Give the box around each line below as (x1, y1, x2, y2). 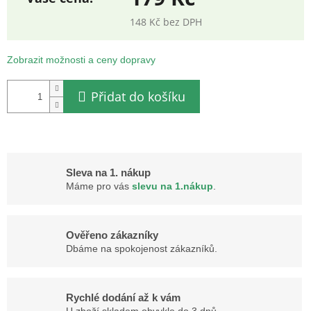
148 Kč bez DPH (129, 15, 202, 29)
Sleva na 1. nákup (66, 166, 151, 178)
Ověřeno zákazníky (66, 228, 158, 241)
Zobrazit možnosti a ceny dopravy (7, 54, 155, 66)
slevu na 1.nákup (132, 180, 213, 192)
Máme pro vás (66, 180, 132, 192)
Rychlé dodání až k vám (66, 291, 180, 303)
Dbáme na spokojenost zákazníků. (66, 242, 217, 254)
